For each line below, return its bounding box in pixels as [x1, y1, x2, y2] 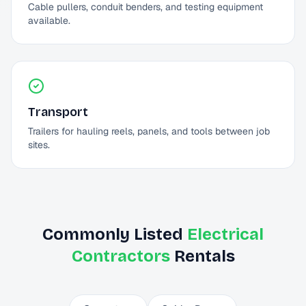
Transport [28, 105, 88, 120]
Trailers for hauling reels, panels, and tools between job [28, 125, 270, 137]
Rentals [169, 247, 235, 266]
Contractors [71, 247, 170, 266]
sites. [28, 139, 50, 151]
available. [28, 14, 70, 27]
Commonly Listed [42, 225, 187, 244]
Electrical [187, 225, 264, 244]
